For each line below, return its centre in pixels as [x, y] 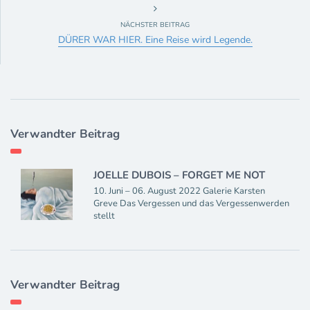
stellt [104, 216]
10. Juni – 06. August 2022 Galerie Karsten [179, 191]
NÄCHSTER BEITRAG [155, 25]
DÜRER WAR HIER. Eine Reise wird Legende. [155, 39]
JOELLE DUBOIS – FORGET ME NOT [179, 175]
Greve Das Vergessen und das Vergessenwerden [191, 203]
